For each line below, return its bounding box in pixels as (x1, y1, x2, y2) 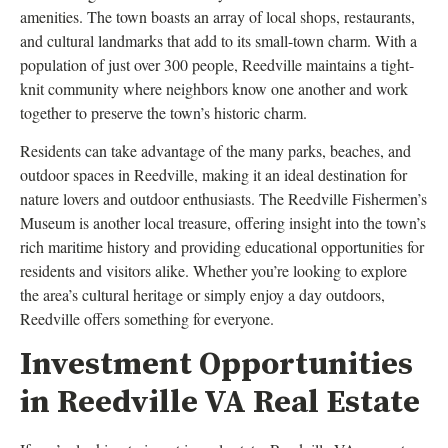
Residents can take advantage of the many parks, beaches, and (20, 140, 411, 162)
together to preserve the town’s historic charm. (20, 101, 307, 123)
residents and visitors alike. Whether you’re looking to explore (20, 260, 407, 282)
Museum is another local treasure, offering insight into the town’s (20, 212, 426, 234)
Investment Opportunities (20, 344, 413, 385)
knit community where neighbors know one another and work (20, 77, 408, 99)
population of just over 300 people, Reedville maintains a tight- (20, 53, 414, 75)
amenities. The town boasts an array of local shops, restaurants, (20, 5, 415, 27)
